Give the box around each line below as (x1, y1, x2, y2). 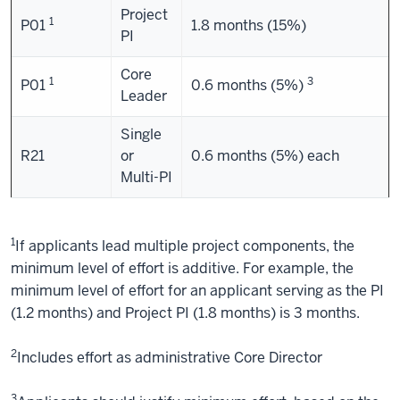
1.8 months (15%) (191, 16, 306, 35)
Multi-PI (121, 168, 172, 187)
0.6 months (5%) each (191, 146, 339, 165)
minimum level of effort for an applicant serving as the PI (11, 281, 384, 300)
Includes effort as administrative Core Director (17, 348, 322, 367)
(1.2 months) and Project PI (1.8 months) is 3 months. (11, 304, 360, 322)
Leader (121, 87, 167, 105)
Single (121, 125, 162, 144)
